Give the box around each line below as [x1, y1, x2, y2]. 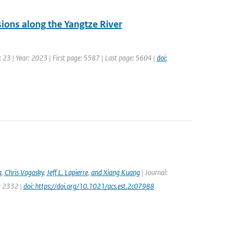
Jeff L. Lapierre [46, 167, 88, 177]
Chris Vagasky [4, 167, 44, 177]
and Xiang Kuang [91, 167, 140, 177]
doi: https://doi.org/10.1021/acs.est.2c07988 [23, 181, 154, 191]
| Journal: [139, 167, 167, 177]
